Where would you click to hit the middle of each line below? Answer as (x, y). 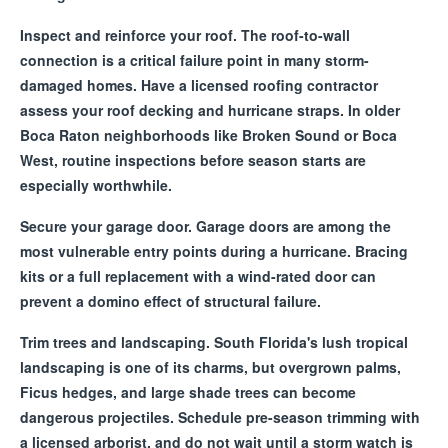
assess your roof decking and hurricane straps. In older (210, 110)
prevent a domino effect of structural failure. (170, 301)
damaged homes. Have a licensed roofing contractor (199, 85)
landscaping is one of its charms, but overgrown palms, (210, 367)
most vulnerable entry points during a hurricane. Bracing (214, 251)
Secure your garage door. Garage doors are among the (205, 226)
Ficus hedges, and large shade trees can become (188, 392)
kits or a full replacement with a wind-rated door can (198, 276)
